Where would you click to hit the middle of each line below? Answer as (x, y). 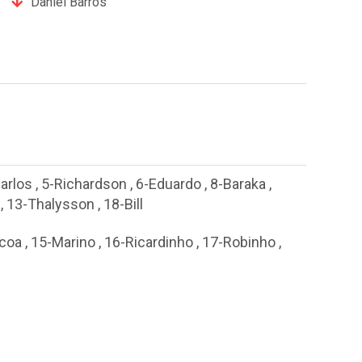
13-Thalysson (51, 204)
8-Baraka (238, 184)
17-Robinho (239, 242)
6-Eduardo (168, 184)
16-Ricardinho (149, 242)
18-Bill (123, 204)
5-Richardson (84, 184)
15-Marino (63, 242)
